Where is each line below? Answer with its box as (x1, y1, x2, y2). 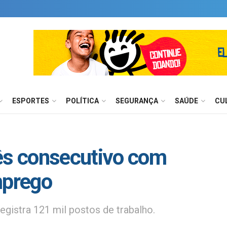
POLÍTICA (66, 97, 99, 105)
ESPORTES (12, 97, 49, 105)
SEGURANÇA (116, 97, 158, 105)
